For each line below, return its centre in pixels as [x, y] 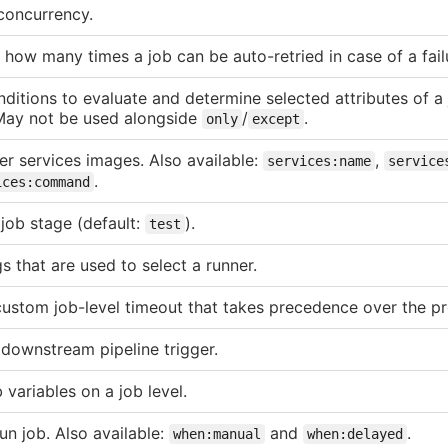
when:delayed [355, 433]
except [276, 118]
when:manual [217, 433]
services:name [319, 160]
